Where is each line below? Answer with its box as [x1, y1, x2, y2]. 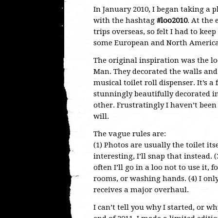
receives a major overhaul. [93, 185, 189, 194]
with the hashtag [93, 16, 157, 25]
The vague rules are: [93, 129, 166, 138]
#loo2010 [157, 16, 187, 25]
